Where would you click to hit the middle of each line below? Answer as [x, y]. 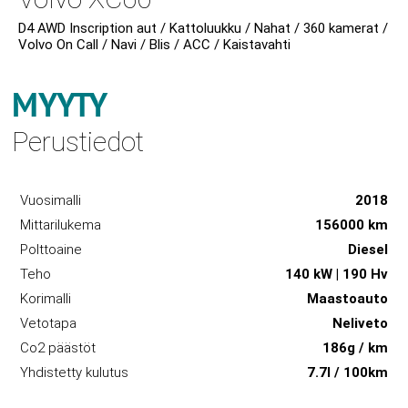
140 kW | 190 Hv [336, 274]
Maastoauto [347, 298]
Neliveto [360, 323]
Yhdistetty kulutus [75, 372]
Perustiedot [78, 141]
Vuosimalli [51, 200]
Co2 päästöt [58, 347]
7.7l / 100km [347, 372]
